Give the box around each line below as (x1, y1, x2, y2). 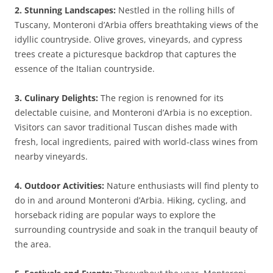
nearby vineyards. (15, 151, 88, 162)
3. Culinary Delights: (15, 92, 98, 104)
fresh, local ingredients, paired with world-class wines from (15, 136, 258, 147)
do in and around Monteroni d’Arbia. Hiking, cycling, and (15, 194, 246, 206)
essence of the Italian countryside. (15, 63, 155, 74)
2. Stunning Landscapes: (15, 4, 116, 16)
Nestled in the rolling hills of (116, 4, 235, 16)
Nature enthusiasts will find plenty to (104, 180, 258, 191)
